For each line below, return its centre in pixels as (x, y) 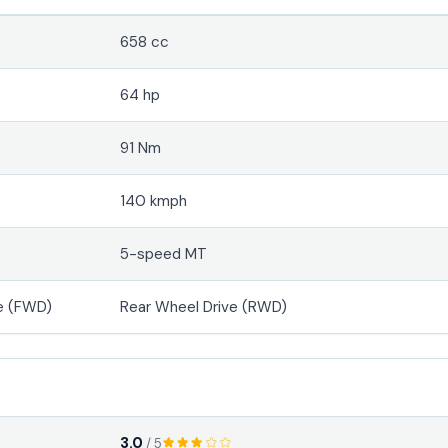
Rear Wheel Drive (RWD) (204, 306)
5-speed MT (164, 253)
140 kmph (154, 200)
